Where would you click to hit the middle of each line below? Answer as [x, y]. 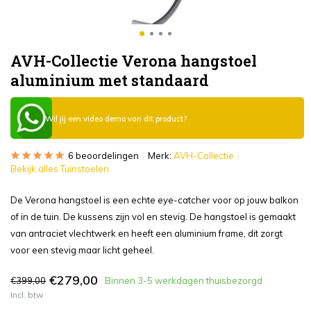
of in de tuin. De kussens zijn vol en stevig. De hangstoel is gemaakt [153, 217]
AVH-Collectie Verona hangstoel [134, 61]
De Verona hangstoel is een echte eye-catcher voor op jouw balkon [154, 200]
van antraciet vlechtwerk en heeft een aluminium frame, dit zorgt [146, 233]
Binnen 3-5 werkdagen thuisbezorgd [184, 280]
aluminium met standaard [110, 80]
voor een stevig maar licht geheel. [82, 250]
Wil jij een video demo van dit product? [116, 119]
